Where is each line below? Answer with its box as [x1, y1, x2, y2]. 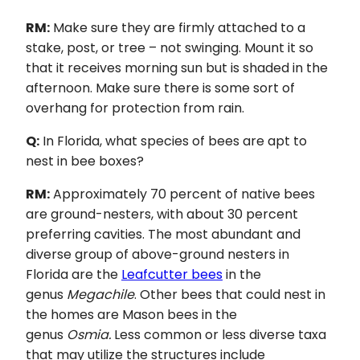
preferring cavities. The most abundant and [26, 224, 301, 243]
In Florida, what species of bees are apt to [39, 131, 307, 150]
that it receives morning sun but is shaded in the [26, 58, 328, 77]
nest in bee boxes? [26, 151, 144, 170]
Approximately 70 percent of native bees [50, 184, 315, 203]
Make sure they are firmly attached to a [50, 18, 305, 37]
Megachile [67, 284, 134, 304]
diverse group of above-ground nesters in [26, 244, 289, 264]
